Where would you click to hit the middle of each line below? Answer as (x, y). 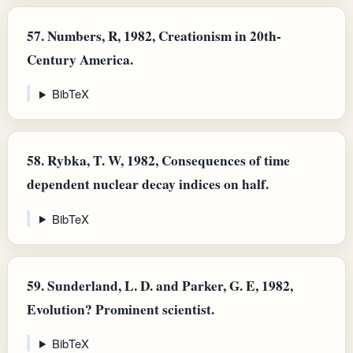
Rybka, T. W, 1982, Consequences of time (167, 161)
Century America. (80, 60)
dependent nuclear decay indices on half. (148, 184)
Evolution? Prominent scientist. (121, 309)
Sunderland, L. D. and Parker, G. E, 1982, (169, 285)
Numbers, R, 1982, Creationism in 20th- (163, 36)
